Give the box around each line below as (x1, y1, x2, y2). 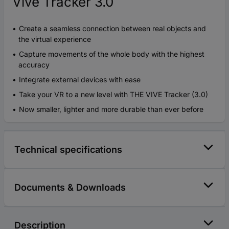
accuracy (18, 60, 50, 69)
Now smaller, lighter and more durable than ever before (19, 104, 203, 113)
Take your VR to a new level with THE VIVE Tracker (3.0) (19, 89, 208, 99)
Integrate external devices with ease (19, 75, 141, 84)
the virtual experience (18, 34, 91, 43)
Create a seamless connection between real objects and (19, 24, 206, 33)
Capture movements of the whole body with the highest (19, 49, 204, 58)
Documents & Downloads (14, 181, 126, 193)
